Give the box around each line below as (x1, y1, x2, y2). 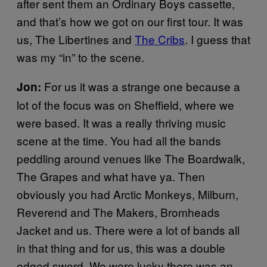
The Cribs (135, 31, 185, 47)
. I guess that (185, 31, 250, 47)
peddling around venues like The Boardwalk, (17, 150, 245, 166)
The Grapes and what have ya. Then (17, 168, 205, 184)
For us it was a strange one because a (41, 78, 240, 94)
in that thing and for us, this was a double (17, 240, 225, 256)
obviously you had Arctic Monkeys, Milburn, (17, 186, 238, 202)
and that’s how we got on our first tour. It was (17, 13, 243, 29)
